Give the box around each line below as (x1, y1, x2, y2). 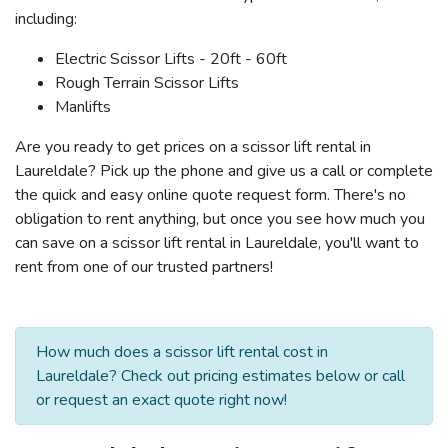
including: (15, 7, 77, 30)
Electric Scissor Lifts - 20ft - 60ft (55, 47, 287, 70)
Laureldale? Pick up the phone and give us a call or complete (15, 159, 433, 182)
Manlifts (55, 95, 111, 118)
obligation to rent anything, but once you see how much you (15, 207, 425, 230)
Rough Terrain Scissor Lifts (55, 71, 239, 94)
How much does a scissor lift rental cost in (36, 340, 328, 363)
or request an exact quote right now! (36, 388, 287, 411)
